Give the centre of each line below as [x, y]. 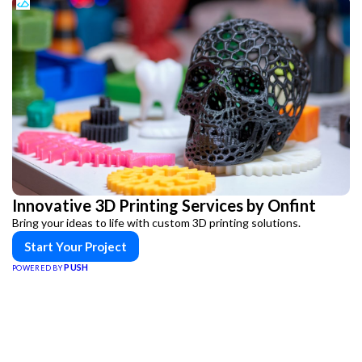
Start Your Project [76, 246]
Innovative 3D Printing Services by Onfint [164, 205]
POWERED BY [38, 268]
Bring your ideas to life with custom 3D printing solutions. [156, 223]
